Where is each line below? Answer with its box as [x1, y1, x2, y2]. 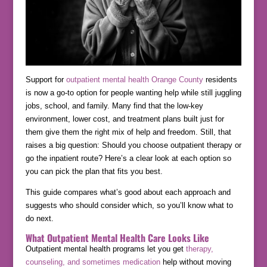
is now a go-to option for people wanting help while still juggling [25, 88, 241, 98]
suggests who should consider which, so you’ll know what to [25, 201, 233, 210]
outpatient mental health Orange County [66, 75, 203, 85]
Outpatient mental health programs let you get [25, 244, 186, 254]
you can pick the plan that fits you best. [25, 167, 163, 176]
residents [203, 75, 237, 85]
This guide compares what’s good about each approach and [25, 188, 231, 197]
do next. [25, 214, 54, 223]
